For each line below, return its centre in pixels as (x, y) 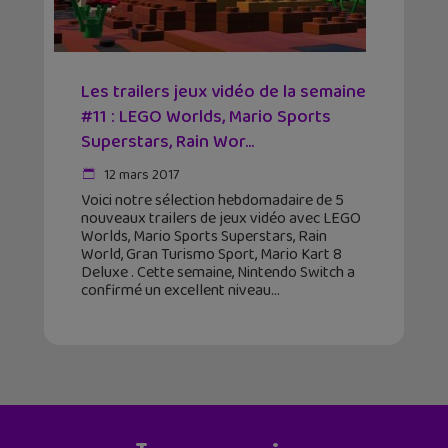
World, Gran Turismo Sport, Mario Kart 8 (211, 255)
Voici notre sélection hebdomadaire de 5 (212, 201)
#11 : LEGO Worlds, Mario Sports (206, 117)
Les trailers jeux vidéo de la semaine (223, 92)
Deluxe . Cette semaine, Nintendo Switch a (218, 273)
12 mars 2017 (140, 175)
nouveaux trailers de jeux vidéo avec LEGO (221, 219)
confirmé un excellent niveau (176, 291)
